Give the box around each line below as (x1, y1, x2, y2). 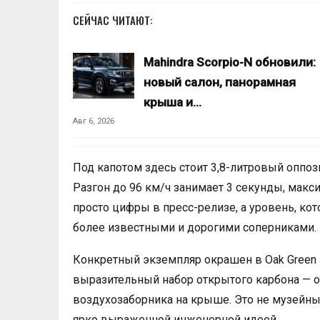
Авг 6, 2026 (73, 116, 114, 126)
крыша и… (144, 95, 201, 110)
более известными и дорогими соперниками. (73, 221, 316, 235)
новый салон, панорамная (144, 75, 296, 90)
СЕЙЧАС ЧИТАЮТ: (73, 12, 153, 29)
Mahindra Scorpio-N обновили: (144, 55, 316, 70)
